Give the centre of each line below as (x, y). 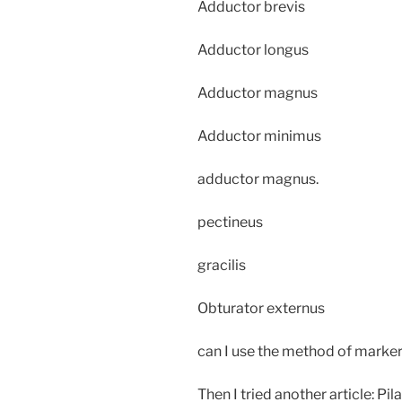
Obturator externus (261, 308)
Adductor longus (253, 49)
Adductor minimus (259, 135)
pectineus (230, 222)
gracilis (222, 265)
